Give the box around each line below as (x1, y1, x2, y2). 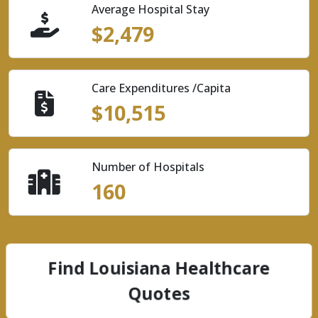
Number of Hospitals (91, 159, 204, 175)
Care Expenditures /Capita (91, 80, 231, 96)
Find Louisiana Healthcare (49, 256, 269, 280)
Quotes (128, 282, 190, 305)
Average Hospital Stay (91, 1, 209, 17)
